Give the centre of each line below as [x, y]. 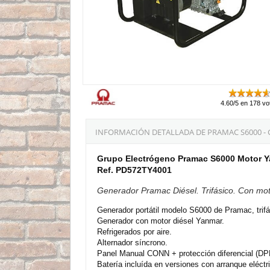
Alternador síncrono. [132, 242]
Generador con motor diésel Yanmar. [161, 221]
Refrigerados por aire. [134, 231]
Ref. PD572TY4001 [134, 170]
